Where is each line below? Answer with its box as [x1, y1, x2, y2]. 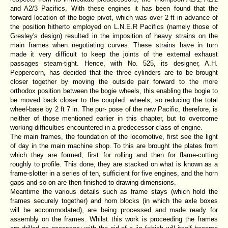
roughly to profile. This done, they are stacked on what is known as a [10, 160, 218, 168]
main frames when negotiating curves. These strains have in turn [10, 41, 218, 49]
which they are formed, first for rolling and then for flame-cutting [10, 151, 218, 159]
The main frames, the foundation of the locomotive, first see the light [10, 132, 218, 140]
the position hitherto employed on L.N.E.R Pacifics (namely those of [10, 22, 218, 31]
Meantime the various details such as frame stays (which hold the [10, 187, 218, 195]
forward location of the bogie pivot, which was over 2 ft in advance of [10, 13, 218, 21]
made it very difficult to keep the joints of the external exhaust [10, 50, 218, 58]
